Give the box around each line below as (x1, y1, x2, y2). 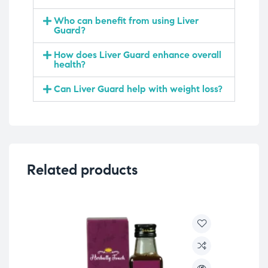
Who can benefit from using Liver (54, 14, 199, 26)
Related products (27, 160, 138, 179)
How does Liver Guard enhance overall (54, 48, 222, 60)
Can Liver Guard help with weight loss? (54, 83, 223, 95)
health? (54, 58, 86, 70)
